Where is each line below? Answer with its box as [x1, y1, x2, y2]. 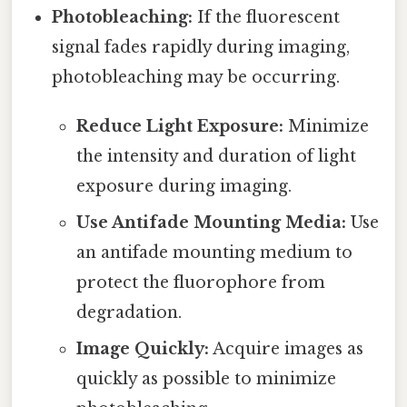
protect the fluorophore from [75, 272, 325, 293]
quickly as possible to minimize [75, 368, 336, 389]
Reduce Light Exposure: [75, 115, 283, 136]
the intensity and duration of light [75, 145, 356, 166]
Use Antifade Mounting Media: [75, 212, 346, 233]
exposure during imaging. [75, 175, 292, 196]
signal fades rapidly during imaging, [52, 36, 351, 57]
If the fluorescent [193, 6, 341, 27]
